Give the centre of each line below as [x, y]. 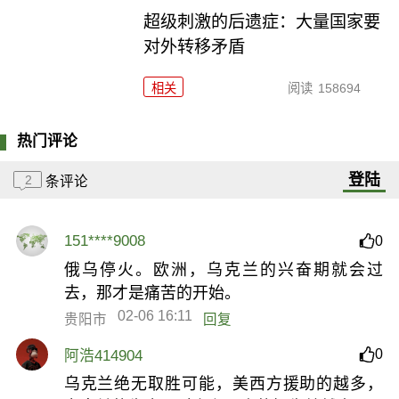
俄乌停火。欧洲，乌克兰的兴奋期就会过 [224, 270]
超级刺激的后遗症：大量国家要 [262, 22]
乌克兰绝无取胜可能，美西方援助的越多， [224, 384]
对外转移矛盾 [195, 47]
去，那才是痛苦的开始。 [152, 293]
